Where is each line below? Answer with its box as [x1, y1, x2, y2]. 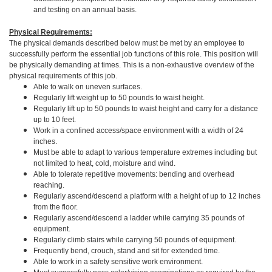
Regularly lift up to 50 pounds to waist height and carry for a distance [33, 104, 258, 113]
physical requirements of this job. [9, 72, 117, 80]
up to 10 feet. [33, 115, 76, 124]
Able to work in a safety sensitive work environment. [33, 257, 203, 266]
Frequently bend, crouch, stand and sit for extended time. [33, 246, 220, 255]
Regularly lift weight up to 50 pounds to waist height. [33, 93, 205, 102]
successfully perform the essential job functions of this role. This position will [9, 50, 258, 58]
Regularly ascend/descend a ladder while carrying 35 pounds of [33, 214, 244, 222]
